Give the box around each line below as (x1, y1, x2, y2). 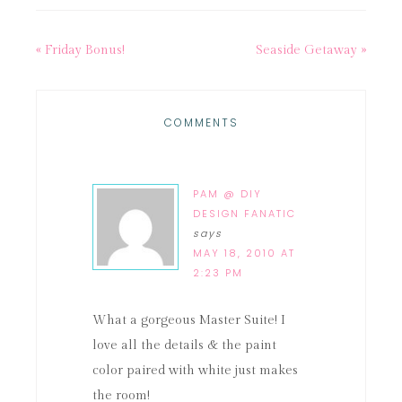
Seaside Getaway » (256, 43, 366, 57)
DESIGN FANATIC (193, 206, 296, 221)
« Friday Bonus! (36, 43, 125, 57)
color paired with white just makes (92, 363, 298, 378)
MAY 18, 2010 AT (193, 246, 295, 260)
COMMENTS (163, 115, 239, 130)
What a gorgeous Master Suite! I (92, 313, 285, 328)
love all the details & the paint (92, 338, 276, 353)
